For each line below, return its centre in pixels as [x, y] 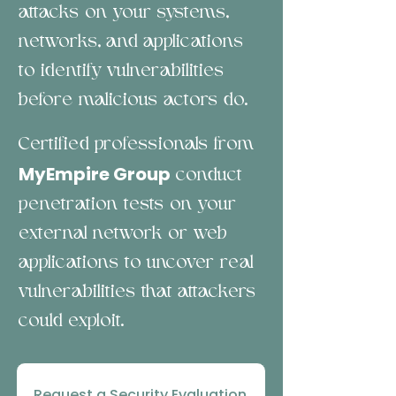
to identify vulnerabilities [122, 72]
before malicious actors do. [133, 101]
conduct [206, 176]
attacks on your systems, [124, 13]
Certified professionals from [137, 145]
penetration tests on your [128, 205]
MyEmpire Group [95, 174]
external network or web [123, 234]
